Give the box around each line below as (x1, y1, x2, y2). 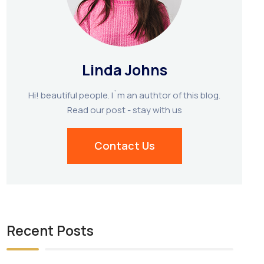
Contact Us (94, 138, 155, 153)
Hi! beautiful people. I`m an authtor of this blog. (28, 88, 221, 101)
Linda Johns (81, 59, 167, 80)
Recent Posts (6, 220, 94, 240)
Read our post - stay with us (67, 103, 182, 116)
